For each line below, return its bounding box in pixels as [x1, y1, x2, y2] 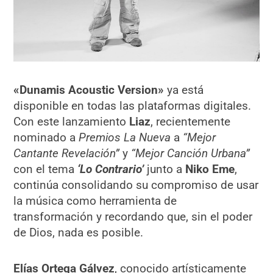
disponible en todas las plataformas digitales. [13, 98, 252, 113]
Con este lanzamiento [13, 114, 130, 129]
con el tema [13, 161, 78, 176]
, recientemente [151, 114, 231, 129]
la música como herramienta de [13, 193, 177, 208]
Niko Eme [185, 161, 235, 176]
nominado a [13, 130, 79, 144]
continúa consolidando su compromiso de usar [13, 177, 259, 192]
